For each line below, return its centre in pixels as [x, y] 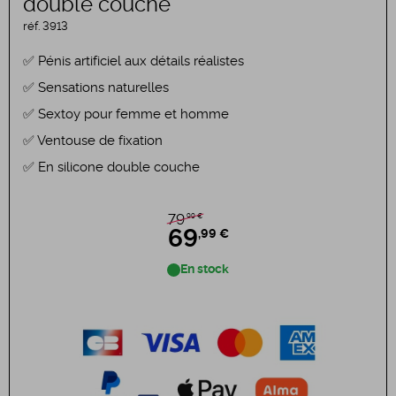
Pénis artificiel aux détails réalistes [139, 61]
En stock [205, 269]
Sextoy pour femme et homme [132, 114]
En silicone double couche [117, 168]
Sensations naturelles [102, 88]
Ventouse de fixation [99, 141]
